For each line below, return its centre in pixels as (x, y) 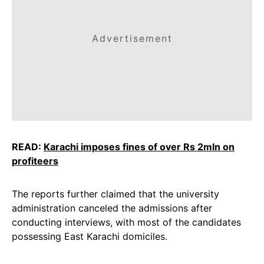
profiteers (35, 161)
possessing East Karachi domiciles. (90, 236)
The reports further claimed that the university (115, 194)
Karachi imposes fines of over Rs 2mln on (139, 147)
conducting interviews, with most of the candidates (126, 222)
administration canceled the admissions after (112, 208)
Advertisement (132, 38)
